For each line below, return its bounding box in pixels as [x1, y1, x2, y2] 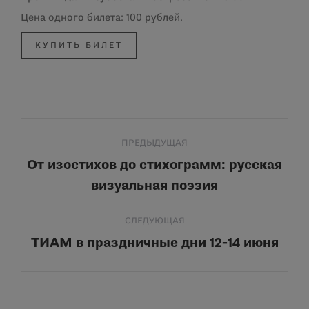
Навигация [21, 121, 146, 143]
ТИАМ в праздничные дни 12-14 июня [30, 237, 279, 250]
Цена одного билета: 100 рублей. [21, 12, 183, 23]
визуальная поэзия [91, 179, 218, 192]
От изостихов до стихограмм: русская [27, 159, 282, 172]
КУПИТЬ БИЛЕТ [35, 41, 123, 49]
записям [21, 182, 121, 204]
